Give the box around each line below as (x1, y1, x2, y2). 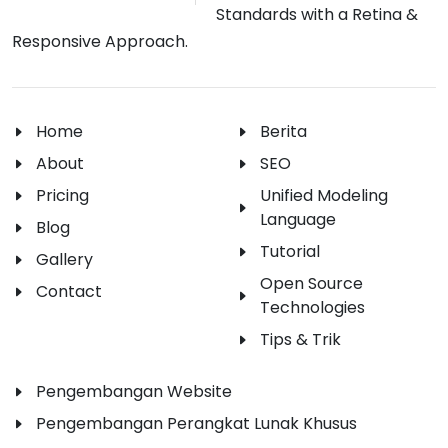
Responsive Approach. (12, 30, 188, 54)
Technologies (260, 296, 365, 320)
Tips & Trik (260, 328, 341, 352)
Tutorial (260, 240, 320, 264)
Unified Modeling (260, 184, 388, 208)
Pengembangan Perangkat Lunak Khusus (36, 412, 357, 436)
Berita (260, 120, 307, 144)
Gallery (36, 248, 93, 272)
